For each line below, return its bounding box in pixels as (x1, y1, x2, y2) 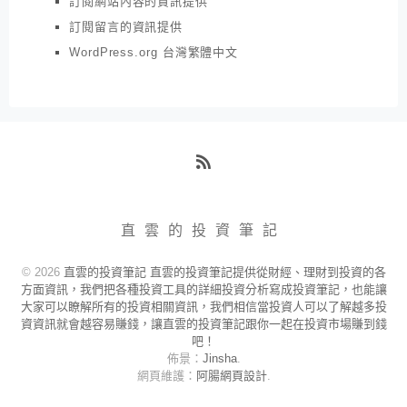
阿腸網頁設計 (195, 368, 267, 382)
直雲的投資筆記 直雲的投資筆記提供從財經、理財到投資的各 (63, 264, 386, 279)
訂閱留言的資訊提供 (69, 19, 184, 34)
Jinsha (202, 351, 237, 365)
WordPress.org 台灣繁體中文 (69, 45, 239, 59)
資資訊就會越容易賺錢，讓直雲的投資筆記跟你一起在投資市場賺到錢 (20, 316, 387, 331)
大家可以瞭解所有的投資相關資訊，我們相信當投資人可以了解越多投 (20, 299, 387, 313)
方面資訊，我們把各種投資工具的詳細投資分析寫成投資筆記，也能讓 (20, 282, 387, 296)
